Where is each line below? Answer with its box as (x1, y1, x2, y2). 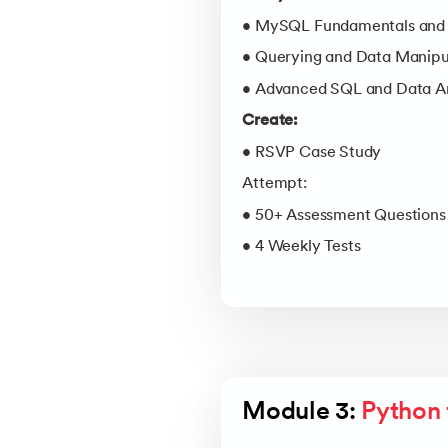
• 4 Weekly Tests (242, 239, 361, 256)
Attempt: (242, 176, 307, 193)
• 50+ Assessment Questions (242, 207, 446, 224)
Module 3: (242, 401, 362, 426)
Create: (242, 113, 299, 130)
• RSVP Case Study (242, 144, 382, 161)
